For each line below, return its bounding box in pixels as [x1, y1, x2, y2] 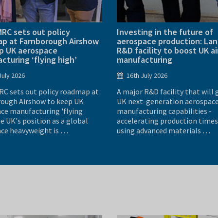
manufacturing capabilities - [117, 106, 212, 116]
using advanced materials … [117, 125, 210, 135]
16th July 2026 [127, 71, 167, 80]
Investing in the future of [117, 26, 213, 37]
